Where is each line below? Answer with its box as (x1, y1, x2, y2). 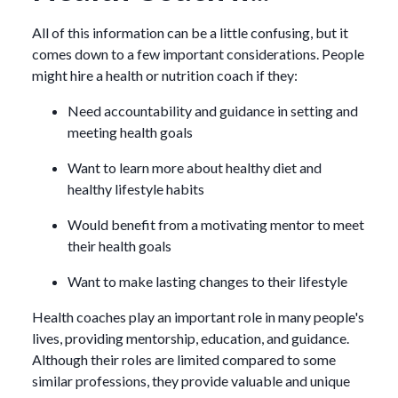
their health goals (68, 237, 171, 255)
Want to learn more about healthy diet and (68, 159, 322, 177)
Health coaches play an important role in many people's (32, 308, 364, 326)
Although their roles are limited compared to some (32, 351, 336, 369)
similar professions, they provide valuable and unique (32, 372, 350, 390)
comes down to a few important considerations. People (32, 45, 364, 63)
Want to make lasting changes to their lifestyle (68, 273, 347, 291)
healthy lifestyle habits (68, 180, 204, 198)
